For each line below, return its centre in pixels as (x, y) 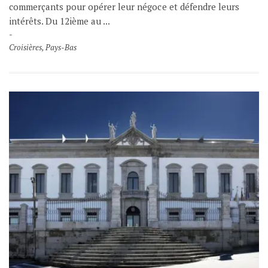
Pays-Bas (61, 47)
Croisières (26, 47)
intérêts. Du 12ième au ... (60, 21)
